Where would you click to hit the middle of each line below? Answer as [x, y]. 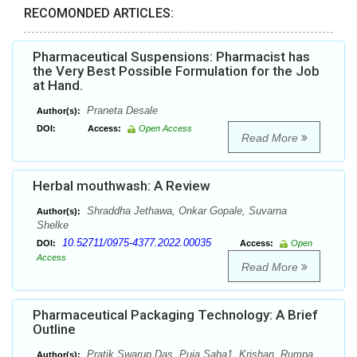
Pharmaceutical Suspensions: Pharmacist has [171, 57]
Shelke [53, 226]
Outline [54, 330]
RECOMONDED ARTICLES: [99, 14]
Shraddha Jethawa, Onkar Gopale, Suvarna [185, 211]
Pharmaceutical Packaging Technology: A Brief [175, 315]
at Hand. [58, 86]
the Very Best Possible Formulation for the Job [176, 71]
